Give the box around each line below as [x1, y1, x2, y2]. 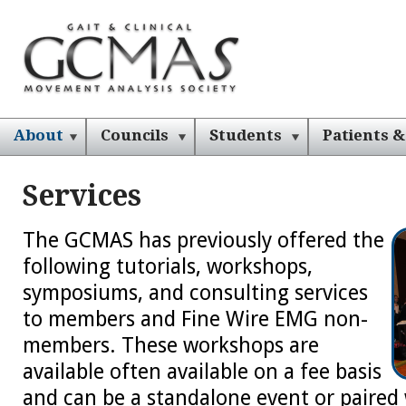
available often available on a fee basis [23, 358, 382, 384]
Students [209, 126, 282, 144]
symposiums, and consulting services [23, 279, 368, 305]
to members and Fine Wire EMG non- [23, 305, 368, 332]
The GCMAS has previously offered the [23, 227, 384, 253]
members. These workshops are [23, 332, 319, 358]
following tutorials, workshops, [23, 253, 313, 279]
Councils [101, 126, 169, 144]
